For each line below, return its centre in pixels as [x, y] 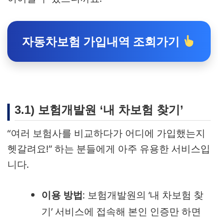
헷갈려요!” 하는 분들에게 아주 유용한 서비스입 [109, 149]
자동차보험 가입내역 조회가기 [102, 41]
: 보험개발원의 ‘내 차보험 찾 [143, 195]
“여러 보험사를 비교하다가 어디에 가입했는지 [106, 133]
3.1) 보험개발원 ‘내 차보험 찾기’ [99, 110]
